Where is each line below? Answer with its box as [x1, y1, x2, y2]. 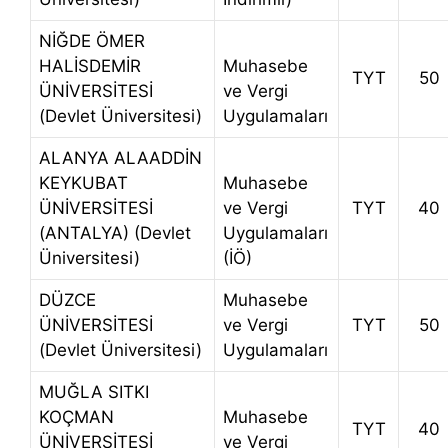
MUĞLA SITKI [39, 382, 149, 403]
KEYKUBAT [39, 173, 128, 194]
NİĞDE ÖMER [39, 31, 145, 52]
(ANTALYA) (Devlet [39, 223, 191, 244]
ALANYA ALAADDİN [39, 148, 202, 169]
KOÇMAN [39, 407, 114, 428]
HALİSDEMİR [39, 56, 141, 77]
